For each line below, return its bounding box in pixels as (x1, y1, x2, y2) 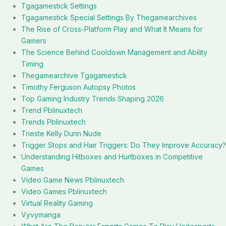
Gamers (21, 36, 46, 45)
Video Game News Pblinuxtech (21, 176, 124, 184)
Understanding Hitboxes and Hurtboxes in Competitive (21, 152, 203, 161)
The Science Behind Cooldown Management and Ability (21, 48, 207, 56)
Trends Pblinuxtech (21, 118, 86, 126)
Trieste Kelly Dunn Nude (21, 129, 101, 138)
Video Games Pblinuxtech (21, 187, 107, 196)
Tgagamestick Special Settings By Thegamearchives (21, 13, 197, 22)
